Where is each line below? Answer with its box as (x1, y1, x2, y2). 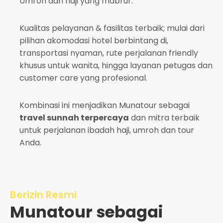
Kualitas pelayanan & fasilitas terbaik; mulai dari (19, 22, 205, 34)
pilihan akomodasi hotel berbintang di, (19, 35, 168, 46)
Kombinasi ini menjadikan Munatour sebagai (19, 100, 190, 111)
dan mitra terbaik (129, 112, 200, 123)
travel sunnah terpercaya (19, 112, 129, 123)
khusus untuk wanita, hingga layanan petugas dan (19, 60, 213, 71)
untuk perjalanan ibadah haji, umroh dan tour (19, 124, 194, 136)
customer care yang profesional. (19, 72, 147, 84)
